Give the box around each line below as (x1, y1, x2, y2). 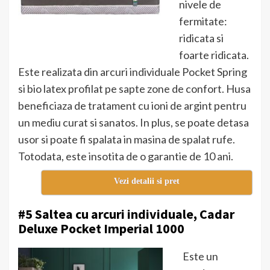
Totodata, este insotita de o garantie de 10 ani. (18, 149, 233, 163)
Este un (183, 250, 218, 263)
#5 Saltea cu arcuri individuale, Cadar (18, 206, 234, 223)
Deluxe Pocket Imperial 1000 (18, 220, 184, 237)
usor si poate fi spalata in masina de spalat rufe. (18, 133, 235, 146)
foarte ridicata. (179, 48, 249, 62)
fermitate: (179, 14, 227, 28)
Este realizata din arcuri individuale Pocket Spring (18, 65, 247, 79)
